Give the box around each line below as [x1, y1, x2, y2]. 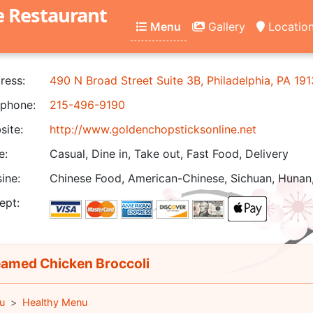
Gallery [205, 19, 245, 34]
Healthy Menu [22, 296, 87, 308]
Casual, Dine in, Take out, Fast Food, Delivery [50, 147, 289, 161]
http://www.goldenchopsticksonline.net [50, 122, 256, 136]
